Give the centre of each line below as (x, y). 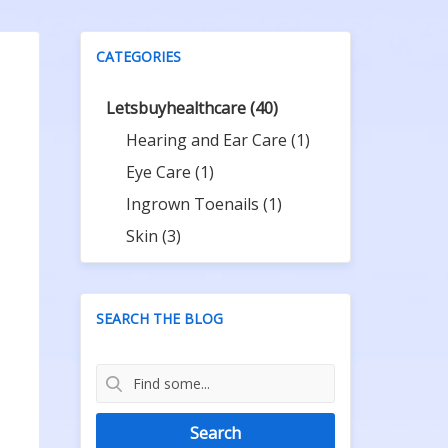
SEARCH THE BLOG (160, 318)
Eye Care (161, 172)
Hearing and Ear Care (209, 140)
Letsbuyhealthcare (178, 108)
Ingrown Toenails (195, 204)
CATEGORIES (139, 56)
